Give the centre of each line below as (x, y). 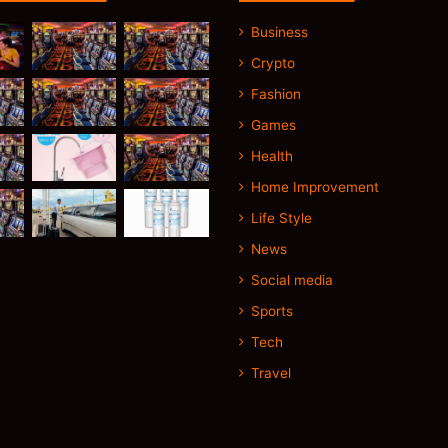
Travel (271, 373)
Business (279, 32)
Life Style (281, 218)
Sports (272, 311)
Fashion (276, 94)
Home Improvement (315, 187)
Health (272, 156)
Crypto (273, 63)
